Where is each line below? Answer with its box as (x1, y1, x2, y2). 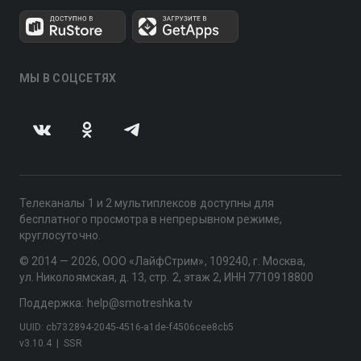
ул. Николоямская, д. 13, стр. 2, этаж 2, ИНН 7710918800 (19, 271, 313, 284)
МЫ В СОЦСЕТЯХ (19, 72, 117, 85)
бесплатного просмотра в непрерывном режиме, (19, 213, 283, 226)
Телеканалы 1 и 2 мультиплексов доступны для (19, 197, 275, 210)
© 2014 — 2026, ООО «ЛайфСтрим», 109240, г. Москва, (19, 255, 306, 268)
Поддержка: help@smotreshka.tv (19, 297, 193, 310)
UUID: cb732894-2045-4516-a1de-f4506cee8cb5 (19, 322, 234, 334)
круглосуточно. (19, 229, 101, 243)
